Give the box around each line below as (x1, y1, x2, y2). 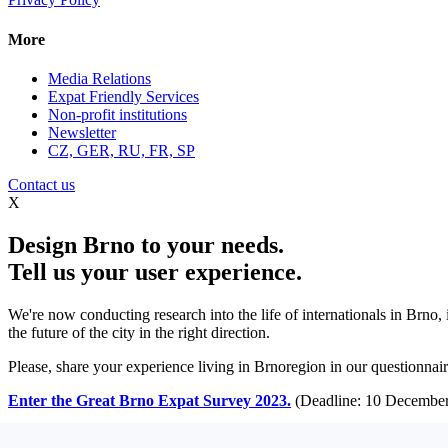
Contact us (8, 176, 75, 193)
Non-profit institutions (48, 106, 187, 123)
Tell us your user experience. (8, 258, 302, 285)
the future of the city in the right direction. (8, 323, 270, 341)
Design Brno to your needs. (8, 231, 284, 258)
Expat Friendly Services (48, 88, 199, 105)
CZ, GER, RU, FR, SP (48, 142, 195, 159)
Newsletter (48, 124, 116, 141)
